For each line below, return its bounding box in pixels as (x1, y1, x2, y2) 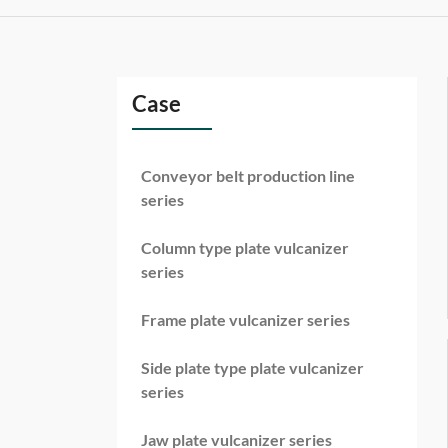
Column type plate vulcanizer (141, 239, 349, 258)
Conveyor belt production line (141, 167, 355, 186)
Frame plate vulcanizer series (141, 311, 350, 330)
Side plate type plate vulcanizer (141, 359, 364, 378)
